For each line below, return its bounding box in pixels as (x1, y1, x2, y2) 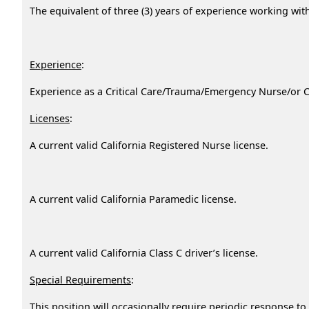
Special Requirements (30, 272, 131, 286)
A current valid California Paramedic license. (30, 192, 237, 206)
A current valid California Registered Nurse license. (30, 138, 268, 152)
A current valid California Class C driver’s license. (30, 246, 269, 259)
